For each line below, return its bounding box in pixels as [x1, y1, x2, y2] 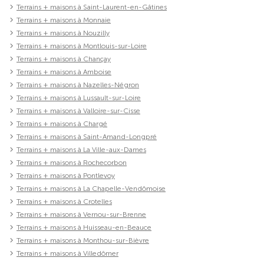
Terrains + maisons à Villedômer [16, 249, 118, 258]
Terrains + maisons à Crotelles [16, 197, 112, 206]
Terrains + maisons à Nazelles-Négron [16, 80, 139, 89]
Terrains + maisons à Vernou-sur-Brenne [16, 210, 146, 219]
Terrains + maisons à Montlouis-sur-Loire [16, 41, 147, 50]
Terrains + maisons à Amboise [16, 67, 111, 76]
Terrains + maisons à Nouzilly [16, 28, 110, 37]
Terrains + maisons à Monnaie [16, 15, 111, 24]
